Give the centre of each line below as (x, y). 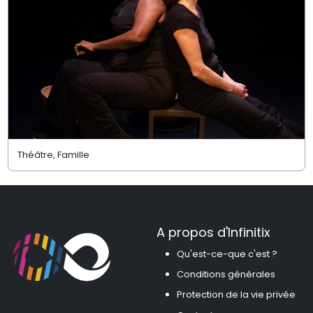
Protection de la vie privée (236, 295)
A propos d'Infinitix (213, 233)
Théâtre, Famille (53, 154)
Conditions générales (226, 274)
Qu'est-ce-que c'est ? (227, 254)
